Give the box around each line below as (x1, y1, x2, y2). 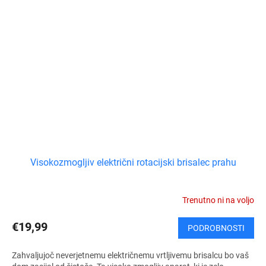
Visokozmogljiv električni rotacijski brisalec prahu (30, 157, 236, 169)
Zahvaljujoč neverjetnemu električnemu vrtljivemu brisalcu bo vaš (12, 251, 249, 261)
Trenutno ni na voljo (182, 195, 254, 205)
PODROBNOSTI (188, 223, 245, 233)
